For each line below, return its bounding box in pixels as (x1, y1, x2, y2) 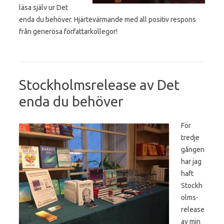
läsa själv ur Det (19, 3, 68, 11)
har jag (181, 157, 201, 165)
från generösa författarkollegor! (19, 27, 117, 35)
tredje (181, 133, 199, 141)
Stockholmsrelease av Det (19, 76, 179, 92)
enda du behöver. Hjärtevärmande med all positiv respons (19, 15, 196, 23)
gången (181, 145, 204, 153)
